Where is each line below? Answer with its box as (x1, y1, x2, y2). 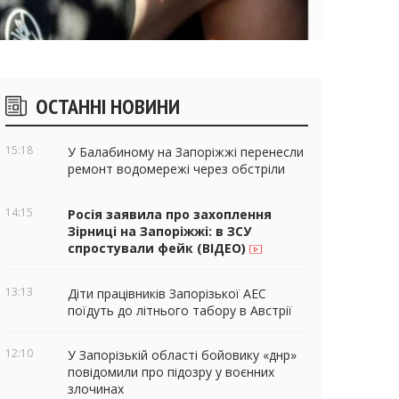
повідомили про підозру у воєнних (68, 363, 274, 381)
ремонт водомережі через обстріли (68, 159, 285, 177)
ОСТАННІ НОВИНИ (36, 92, 180, 120)
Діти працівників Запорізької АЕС (68, 284, 266, 302)
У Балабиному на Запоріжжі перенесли (68, 142, 304, 160)
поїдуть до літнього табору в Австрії (68, 301, 292, 319)
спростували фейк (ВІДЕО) (68, 239, 249, 256)
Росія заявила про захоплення (68, 205, 272, 223)
